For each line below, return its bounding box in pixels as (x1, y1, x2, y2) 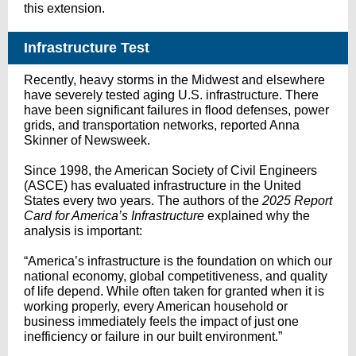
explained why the (204, 209, 310, 222)
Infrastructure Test (24, 40, 149, 56)
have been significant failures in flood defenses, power (24, 103, 329, 117)
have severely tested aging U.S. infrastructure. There (24, 88, 319, 102)
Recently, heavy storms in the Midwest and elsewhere (24, 73, 325, 87)
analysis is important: (24, 224, 142, 238)
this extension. (24, 2, 105, 15)
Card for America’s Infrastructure (24, 209, 204, 222)
